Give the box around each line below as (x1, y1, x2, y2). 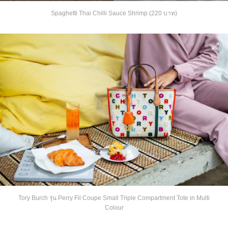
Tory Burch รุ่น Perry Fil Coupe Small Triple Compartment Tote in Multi (18, 194, 210, 202)
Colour (104, 204, 124, 211)
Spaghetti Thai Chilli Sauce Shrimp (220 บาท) (51, 10, 177, 17)
